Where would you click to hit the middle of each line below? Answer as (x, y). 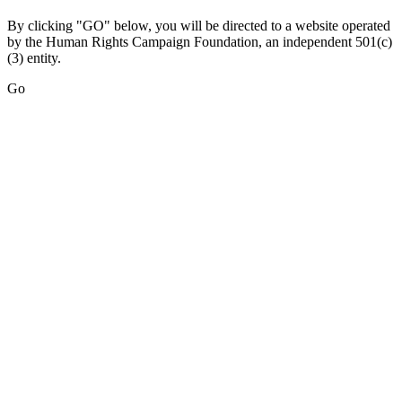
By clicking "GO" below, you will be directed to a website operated (199, 26)
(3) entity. (34, 58)
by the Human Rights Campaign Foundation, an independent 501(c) (200, 42)
